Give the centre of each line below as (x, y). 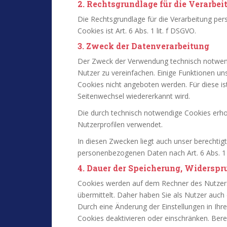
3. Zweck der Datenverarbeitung (143, 46)
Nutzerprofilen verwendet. (120, 124)
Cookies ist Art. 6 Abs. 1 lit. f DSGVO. (137, 31)
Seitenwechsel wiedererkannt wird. (134, 96)
